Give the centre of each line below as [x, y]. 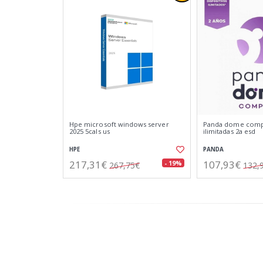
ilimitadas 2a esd [229, 131]
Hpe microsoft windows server [119, 124]
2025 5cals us [90, 131]
